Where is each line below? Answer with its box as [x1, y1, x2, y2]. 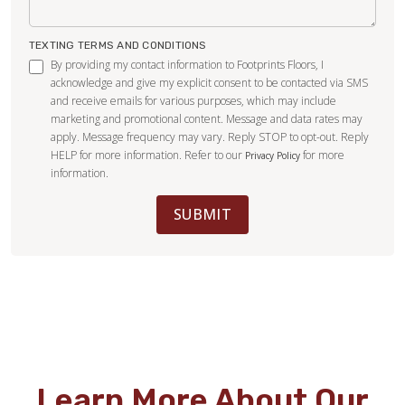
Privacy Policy [245, 149, 300, 163]
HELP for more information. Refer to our [51, 147, 245, 164]
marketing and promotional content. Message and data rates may [51, 111, 363, 127]
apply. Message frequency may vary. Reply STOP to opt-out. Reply [51, 129, 369, 146]
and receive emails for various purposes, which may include [51, 93, 336, 109]
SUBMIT [174, 204, 231, 225]
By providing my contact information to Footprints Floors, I [51, 57, 324, 73]
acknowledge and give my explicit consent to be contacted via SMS [51, 75, 368, 91]
